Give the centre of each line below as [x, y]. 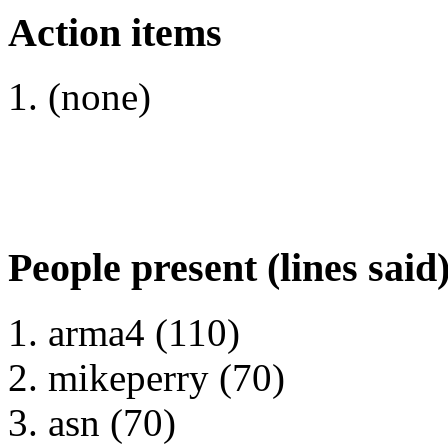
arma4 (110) [144, 332]
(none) [99, 97]
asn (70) [112, 422]
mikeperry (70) [166, 377]
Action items [115, 32]
